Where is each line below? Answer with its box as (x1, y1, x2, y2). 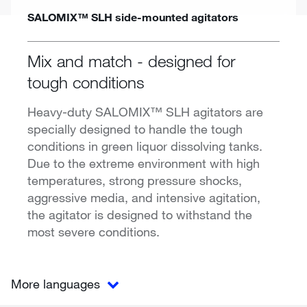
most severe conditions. (27, 223, 160, 239)
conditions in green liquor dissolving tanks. (27, 138, 262, 153)
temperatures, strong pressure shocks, (27, 172, 242, 188)
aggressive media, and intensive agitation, (27, 189, 260, 205)
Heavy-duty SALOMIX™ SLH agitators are (27, 103, 263, 119)
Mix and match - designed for (27, 50, 236, 71)
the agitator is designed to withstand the (27, 206, 252, 222)
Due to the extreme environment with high (27, 155, 260, 171)
